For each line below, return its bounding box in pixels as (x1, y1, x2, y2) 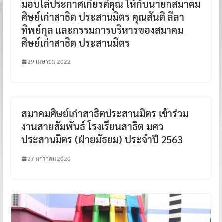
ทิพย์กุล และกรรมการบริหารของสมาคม (21, 23, 183, 36)
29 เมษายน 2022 (27, 57, 71, 65)
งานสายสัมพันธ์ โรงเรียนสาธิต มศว (21, 120, 163, 133)
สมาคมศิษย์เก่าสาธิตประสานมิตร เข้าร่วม (21, 107, 188, 120)
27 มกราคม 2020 (27, 154, 71, 162)
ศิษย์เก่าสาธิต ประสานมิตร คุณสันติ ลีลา (21, 10, 184, 23)
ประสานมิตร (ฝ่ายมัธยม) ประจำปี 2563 (21, 133, 183, 146)
